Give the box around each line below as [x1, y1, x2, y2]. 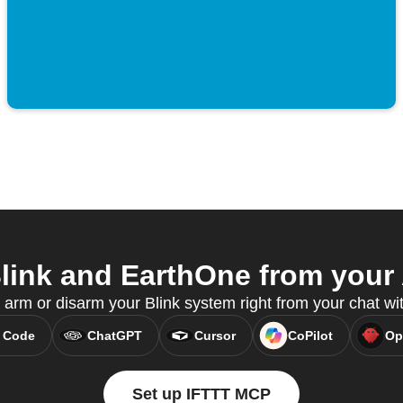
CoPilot [287, 328, 333, 344]
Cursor [193, 328, 236, 344]
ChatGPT [86, 328, 142, 344]
